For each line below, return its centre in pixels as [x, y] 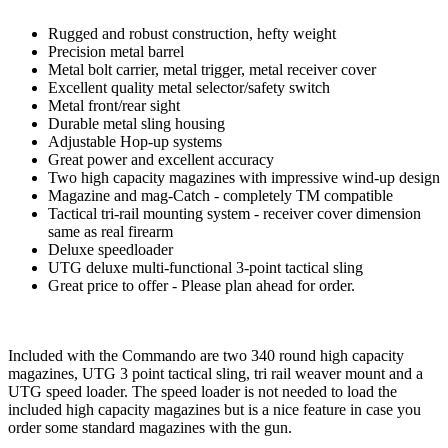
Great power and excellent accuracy [161, 159]
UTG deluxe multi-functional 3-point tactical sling [205, 267]
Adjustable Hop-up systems [135, 141]
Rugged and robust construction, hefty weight [192, 33]
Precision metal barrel [116, 51]
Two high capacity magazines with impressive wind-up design [244, 177]
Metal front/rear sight [114, 105]
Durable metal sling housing [136, 123]
